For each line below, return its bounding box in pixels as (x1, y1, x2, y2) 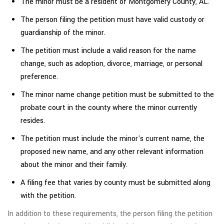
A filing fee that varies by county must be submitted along (20, 177, 210, 188)
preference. (20, 71, 58, 82)
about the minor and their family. (20, 159, 127, 170)
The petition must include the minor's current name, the (20, 133, 204, 144)
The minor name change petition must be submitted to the (20, 89, 214, 100)
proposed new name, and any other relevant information (20, 146, 203, 157)
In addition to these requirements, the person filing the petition (7, 208, 212, 219)
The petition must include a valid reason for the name (20, 45, 196, 56)
